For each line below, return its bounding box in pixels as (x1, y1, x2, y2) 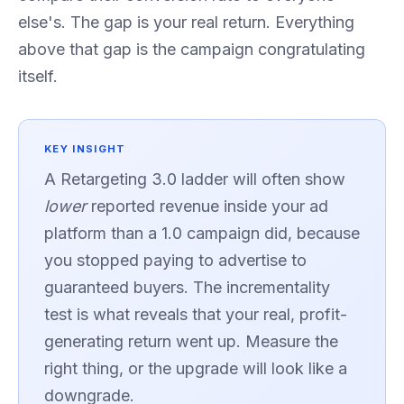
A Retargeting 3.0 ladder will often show (44, 169, 345, 188)
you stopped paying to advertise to (44, 250, 307, 270)
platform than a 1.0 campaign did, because (44, 223, 360, 243)
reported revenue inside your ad (87, 196, 328, 216)
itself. (18, 66, 58, 86)
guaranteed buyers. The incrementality (44, 277, 330, 297)
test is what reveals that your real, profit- (44, 304, 347, 324)
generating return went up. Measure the (44, 331, 338, 351)
